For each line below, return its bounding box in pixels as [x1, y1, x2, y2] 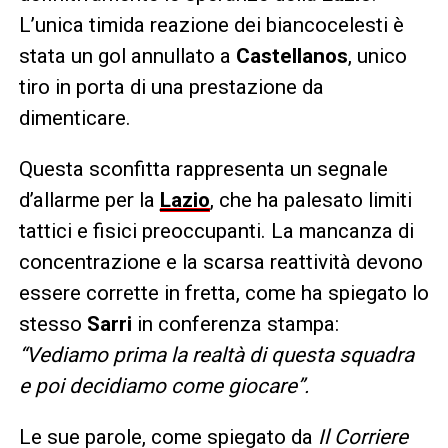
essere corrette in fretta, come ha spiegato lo [18, 280, 429, 305]
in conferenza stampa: [131, 311, 339, 336]
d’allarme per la [18, 187, 160, 212]
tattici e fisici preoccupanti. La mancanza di [18, 218, 414, 243]
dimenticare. [18, 105, 131, 130]
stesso [18, 311, 87, 336]
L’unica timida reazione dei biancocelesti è [18, 12, 404, 37]
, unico [347, 43, 407, 68]
